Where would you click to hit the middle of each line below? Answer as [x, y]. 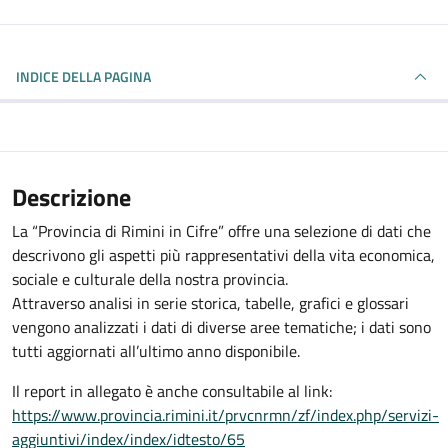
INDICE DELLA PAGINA [106, 76]
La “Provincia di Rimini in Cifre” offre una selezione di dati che [221, 231]
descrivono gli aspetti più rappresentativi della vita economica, [223, 255]
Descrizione [71, 197]
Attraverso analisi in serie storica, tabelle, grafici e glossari [210, 303]
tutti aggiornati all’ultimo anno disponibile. [156, 351]
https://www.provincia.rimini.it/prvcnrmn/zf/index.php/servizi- [225, 415]
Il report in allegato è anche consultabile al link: [172, 391]
